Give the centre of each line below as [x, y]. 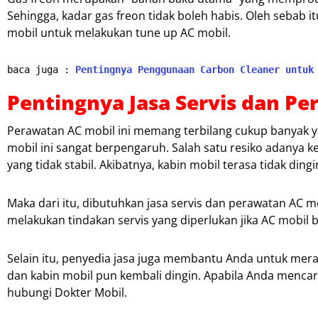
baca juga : [41, 69]
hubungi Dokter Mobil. [67, 292]
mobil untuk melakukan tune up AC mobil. [119, 32]
